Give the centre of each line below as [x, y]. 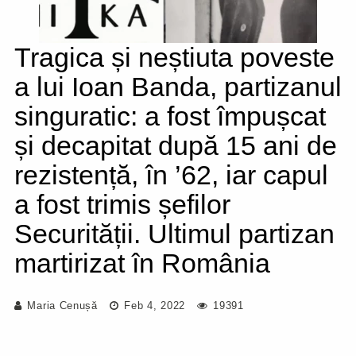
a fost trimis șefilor [122, 204]
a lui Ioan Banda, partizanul [178, 87]
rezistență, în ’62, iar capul [171, 175]
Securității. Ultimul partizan [174, 234]
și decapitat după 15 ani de [176, 145]
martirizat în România [142, 263]
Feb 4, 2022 [153, 306]
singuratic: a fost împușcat [170, 116]
